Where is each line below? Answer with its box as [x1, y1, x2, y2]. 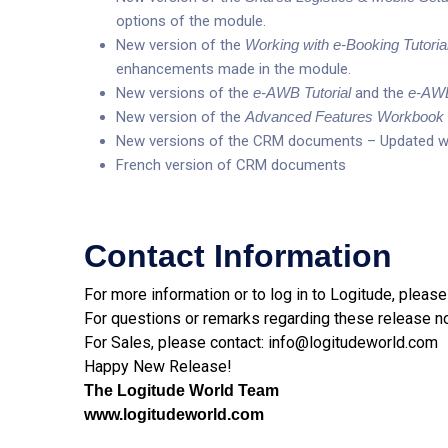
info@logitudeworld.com [268, 333, 438, 352]
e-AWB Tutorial [253, 84, 351, 101]
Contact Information [84, 238, 392, 274]
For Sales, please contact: [84, 333, 268, 352]
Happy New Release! [84, 357, 232, 376]
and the [351, 84, 408, 102]
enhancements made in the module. [116, 60, 351, 78]
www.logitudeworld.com [84, 406, 264, 423]
